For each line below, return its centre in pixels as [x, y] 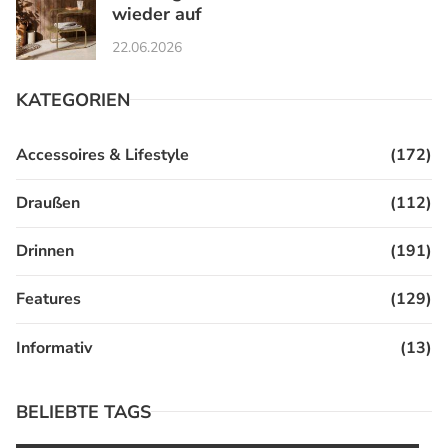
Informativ [54, 347]
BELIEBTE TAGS [83, 411]
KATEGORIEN [73, 99]
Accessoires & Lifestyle [102, 155]
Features [48, 299]
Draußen [48, 203]
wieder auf [157, 14]
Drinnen [45, 251]
